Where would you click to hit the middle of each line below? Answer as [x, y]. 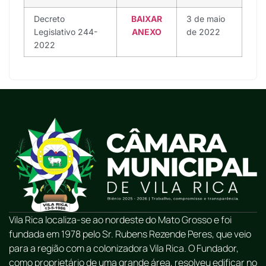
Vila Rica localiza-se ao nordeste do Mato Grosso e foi [120, 219]
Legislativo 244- [66, 31]
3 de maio [206, 18]
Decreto [49, 18]
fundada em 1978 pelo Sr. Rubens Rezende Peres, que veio [130, 234]
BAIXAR [147, 18]
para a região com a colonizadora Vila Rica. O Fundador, [124, 248]
